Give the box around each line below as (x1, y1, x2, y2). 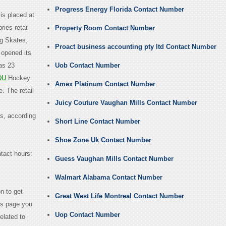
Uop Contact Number (54, 211, 120, 219)
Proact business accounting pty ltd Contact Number (54, 43, 216, 51)
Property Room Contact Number (54, 24, 155, 32)
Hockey (8, 74, 30, 82)
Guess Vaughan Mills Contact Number (54, 155, 174, 163)
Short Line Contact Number (54, 118, 140, 126)
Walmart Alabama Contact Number (54, 174, 162, 182)
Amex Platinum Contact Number (54, 80, 155, 88)
